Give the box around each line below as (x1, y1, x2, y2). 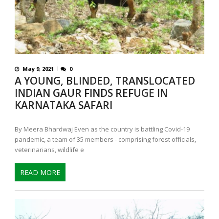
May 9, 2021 (22, 65, 54, 72)
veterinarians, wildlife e (15, 145, 84, 154)
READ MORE (20, 168, 60, 177)
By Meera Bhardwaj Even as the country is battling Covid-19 (15, 124, 190, 133)
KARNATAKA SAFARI (15, 98, 112, 112)
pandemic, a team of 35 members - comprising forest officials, (15, 134, 196, 144)
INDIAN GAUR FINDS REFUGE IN (15, 86, 168, 100)
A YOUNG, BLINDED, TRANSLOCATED (15, 73, 195, 88)
